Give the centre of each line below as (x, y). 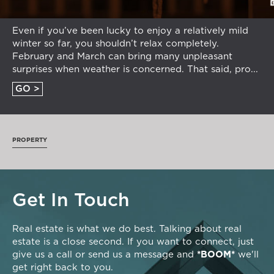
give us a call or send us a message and (105, 255)
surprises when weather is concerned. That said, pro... (135, 70)
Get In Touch (71, 201)
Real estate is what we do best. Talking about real (127, 229)
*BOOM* (216, 255)
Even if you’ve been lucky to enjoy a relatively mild (130, 31)
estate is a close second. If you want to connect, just (133, 242)
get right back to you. (63, 268)
